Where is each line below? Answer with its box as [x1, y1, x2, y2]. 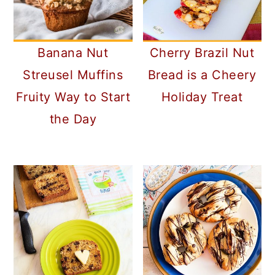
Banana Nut [37, 45, 109, 61]
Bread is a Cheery [147, 68, 257, 83]
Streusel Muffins [23, 68, 123, 83]
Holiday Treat [161, 90, 243, 105]
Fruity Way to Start [15, 90, 131, 105]
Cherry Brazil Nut [149, 45, 255, 61]
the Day [49, 112, 97, 127]
